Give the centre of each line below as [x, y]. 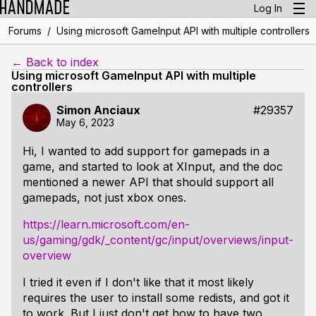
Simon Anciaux [98, 110]
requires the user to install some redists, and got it [156, 298]
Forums [25, 31]
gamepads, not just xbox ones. [104, 197]
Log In [268, 8]
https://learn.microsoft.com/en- [106, 224]
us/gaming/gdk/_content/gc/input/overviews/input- [158, 240]
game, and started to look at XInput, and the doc [153, 166]
